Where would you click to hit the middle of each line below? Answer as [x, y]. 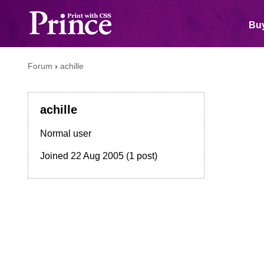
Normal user [66, 133]
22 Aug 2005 [97, 156]
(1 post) [141, 156]
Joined [55, 156]
